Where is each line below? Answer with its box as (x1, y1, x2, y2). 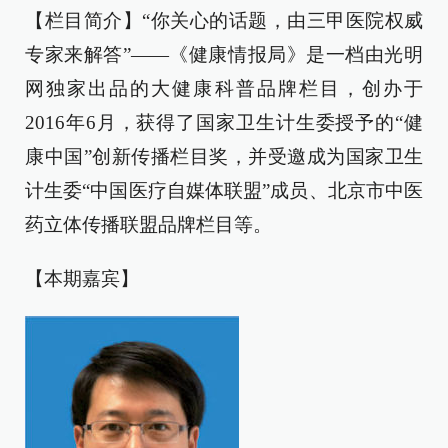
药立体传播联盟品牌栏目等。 (25, 214, 272, 235)
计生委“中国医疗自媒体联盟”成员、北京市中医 (25, 180, 423, 201)
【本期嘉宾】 (25, 268, 139, 289)
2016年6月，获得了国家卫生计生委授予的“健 (25, 112, 423, 133)
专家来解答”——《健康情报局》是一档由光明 (25, 44, 423, 65)
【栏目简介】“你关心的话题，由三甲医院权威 (25, 10, 423, 31)
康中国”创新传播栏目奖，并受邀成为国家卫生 (25, 146, 423, 167)
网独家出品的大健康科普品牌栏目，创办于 (25, 78, 423, 99)
